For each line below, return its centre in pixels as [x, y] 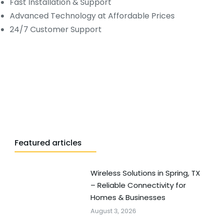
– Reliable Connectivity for [138, 185]
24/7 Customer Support [56, 29]
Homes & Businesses [128, 197]
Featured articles [48, 143]
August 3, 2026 [113, 211]
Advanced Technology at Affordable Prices [92, 16]
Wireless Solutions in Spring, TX [145, 173]
